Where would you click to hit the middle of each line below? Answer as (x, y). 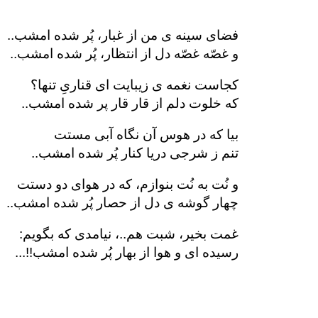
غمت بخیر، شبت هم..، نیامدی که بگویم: (129, 234)
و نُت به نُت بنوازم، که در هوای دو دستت (128, 184)
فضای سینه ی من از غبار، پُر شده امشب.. (123, 35)
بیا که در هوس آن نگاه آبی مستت (146, 135)
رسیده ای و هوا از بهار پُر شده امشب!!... (127, 252)
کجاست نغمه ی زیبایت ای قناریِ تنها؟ (135, 85)
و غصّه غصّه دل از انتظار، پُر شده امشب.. (124, 54)
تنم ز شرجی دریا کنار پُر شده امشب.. (135, 153)
